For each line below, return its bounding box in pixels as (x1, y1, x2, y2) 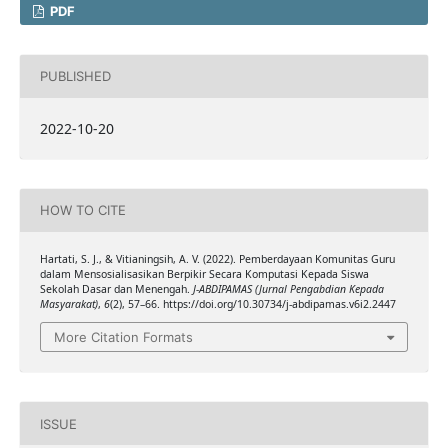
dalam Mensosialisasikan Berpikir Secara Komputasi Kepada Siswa (39, 266, 369, 281)
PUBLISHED (39, 68, 111, 85)
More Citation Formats (54, 329, 193, 346)
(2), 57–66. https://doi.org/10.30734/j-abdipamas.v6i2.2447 (109, 296, 396, 311)
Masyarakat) (39, 296, 98, 311)
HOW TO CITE (39, 202, 126, 219)
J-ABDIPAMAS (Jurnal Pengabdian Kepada (192, 281, 384, 296)
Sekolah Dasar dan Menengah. (39, 281, 193, 296)
